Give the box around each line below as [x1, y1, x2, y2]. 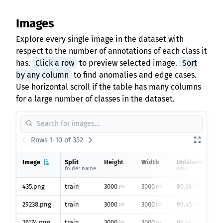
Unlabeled [177, 158, 207, 166]
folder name [65, 165, 96, 172]
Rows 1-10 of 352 [31, 136, 84, 144]
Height [104, 158, 123, 166]
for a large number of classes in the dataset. [16, 94, 175, 104]
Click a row [35, 58, 74, 68]
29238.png [22, 201, 51, 208]
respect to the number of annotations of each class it [16, 46, 207, 56]
